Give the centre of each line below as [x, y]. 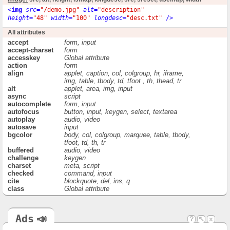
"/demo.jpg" [60, 9]
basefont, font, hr [90, 212]
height [18, 18]
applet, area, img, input [98, 88]
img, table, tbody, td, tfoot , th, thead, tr [123, 81]
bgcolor [20, 135]
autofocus [23, 111]
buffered [21, 150]
